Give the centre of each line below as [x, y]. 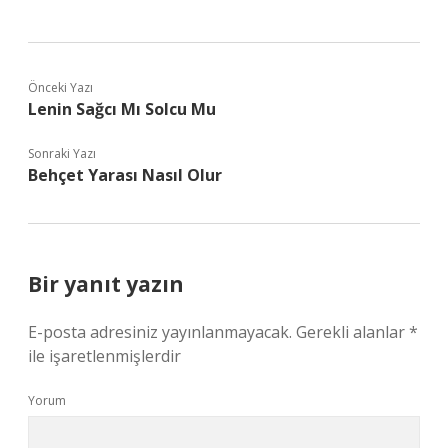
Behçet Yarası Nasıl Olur [125, 175]
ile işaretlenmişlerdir [104, 356]
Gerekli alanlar [352, 332]
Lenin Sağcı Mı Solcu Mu [122, 109]
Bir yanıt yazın [106, 284]
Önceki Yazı [60, 87]
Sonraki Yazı [62, 153]
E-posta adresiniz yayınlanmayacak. [160, 332]
